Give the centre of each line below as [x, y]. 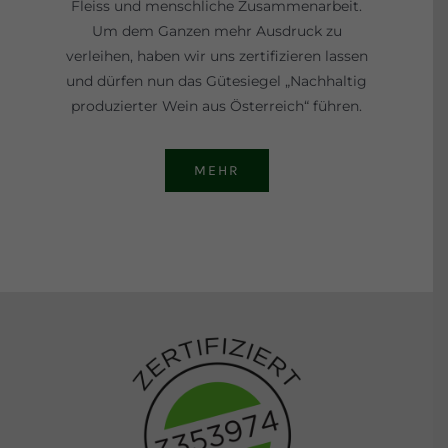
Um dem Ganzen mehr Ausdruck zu [216, 34]
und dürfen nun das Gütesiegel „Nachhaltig [216, 84]
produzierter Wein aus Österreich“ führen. [216, 109]
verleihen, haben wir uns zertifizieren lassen [216, 59]
